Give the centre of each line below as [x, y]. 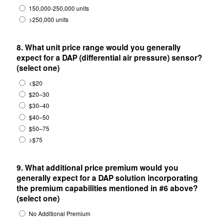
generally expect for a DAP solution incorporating [107, 177]
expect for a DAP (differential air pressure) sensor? [109, 58]
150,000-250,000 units [59, 8]
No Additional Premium [59, 213]
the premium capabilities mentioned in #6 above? [107, 188]
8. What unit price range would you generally [99, 47]
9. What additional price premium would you [97, 167]
